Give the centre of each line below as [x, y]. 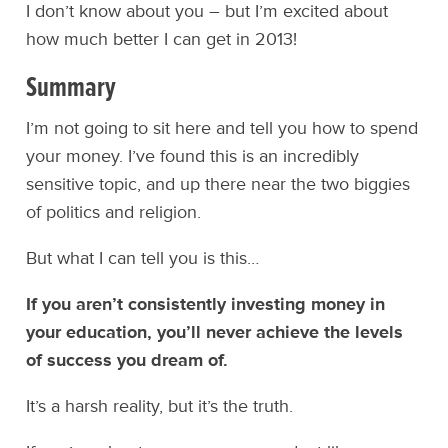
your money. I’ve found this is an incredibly [193, 156]
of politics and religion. [114, 212]
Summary [71, 88]
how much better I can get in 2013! [162, 39]
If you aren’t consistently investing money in [206, 304]
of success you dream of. [127, 360]
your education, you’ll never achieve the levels [215, 332]
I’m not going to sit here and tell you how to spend [222, 128]
